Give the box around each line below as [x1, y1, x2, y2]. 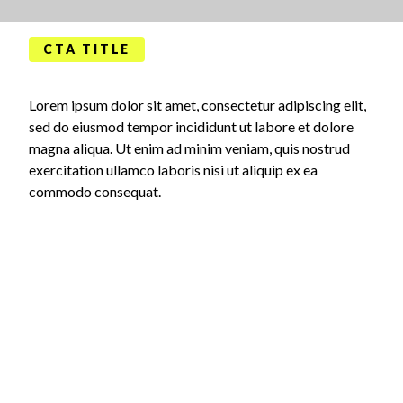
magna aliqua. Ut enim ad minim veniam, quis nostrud [29, 139, 350, 157]
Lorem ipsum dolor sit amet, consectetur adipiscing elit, [29, 96, 366, 114]
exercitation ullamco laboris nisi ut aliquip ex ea [29, 161, 318, 179]
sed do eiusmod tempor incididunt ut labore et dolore [29, 118, 354, 136]
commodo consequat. [29, 183, 161, 201]
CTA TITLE [43, 41, 131, 58]
